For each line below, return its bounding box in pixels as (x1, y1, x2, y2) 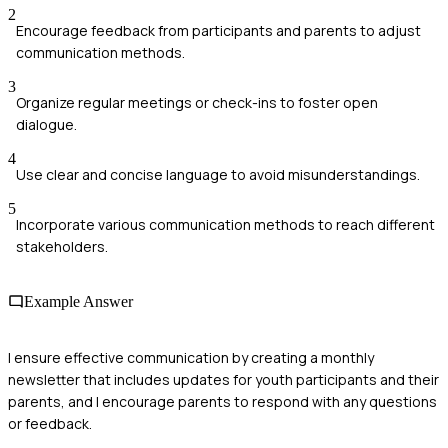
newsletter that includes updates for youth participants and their (8, 369, 439, 389)
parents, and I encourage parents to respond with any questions (8, 391, 437, 411)
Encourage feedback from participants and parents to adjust (16, 21, 421, 41)
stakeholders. (16, 237, 108, 257)
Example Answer (24, 293, 133, 311)
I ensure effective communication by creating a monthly (8, 347, 374, 367)
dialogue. (16, 115, 77, 135)
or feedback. (8, 413, 92, 433)
